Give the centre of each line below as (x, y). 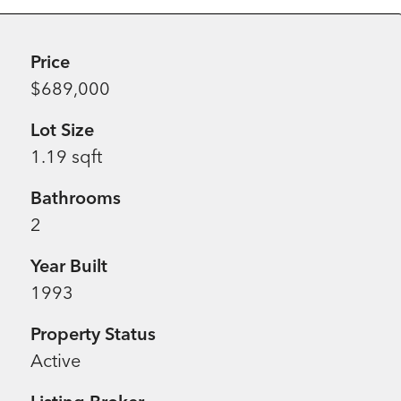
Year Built (69, 265)
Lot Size (63, 129)
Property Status (94, 333)
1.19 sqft (67, 156)
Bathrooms (76, 197)
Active (56, 360)
